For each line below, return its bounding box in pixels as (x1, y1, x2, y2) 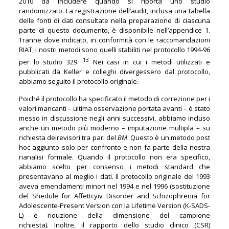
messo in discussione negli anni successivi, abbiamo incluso (18, 113, 211, 123)
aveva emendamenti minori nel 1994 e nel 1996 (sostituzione (18, 181, 211, 191)
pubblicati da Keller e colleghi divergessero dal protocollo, (18, 67, 211, 77)
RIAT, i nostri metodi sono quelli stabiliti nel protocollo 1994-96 (18, 44, 211, 54)
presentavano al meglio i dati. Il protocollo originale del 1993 (18, 172, 211, 181)
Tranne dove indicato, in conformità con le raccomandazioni (18, 35, 211, 44)
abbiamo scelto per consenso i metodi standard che (18, 162, 211, 172)
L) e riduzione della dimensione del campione (18, 211, 211, 220)
